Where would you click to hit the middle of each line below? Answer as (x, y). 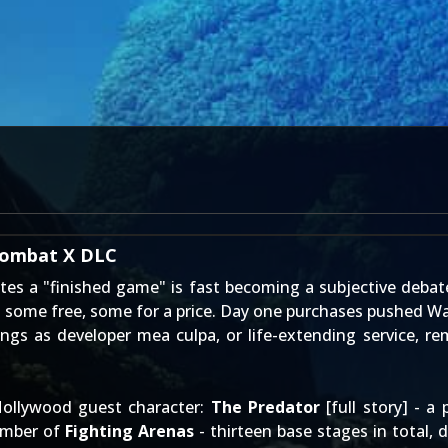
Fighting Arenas (129, 431)
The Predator (265, 407)
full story (366, 407)
